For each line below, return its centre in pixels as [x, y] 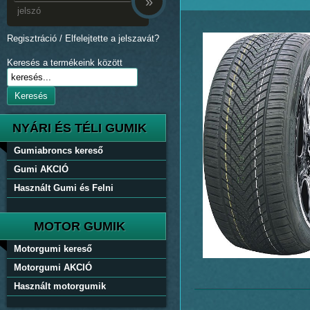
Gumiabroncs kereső [58, 151]
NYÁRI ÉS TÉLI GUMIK [80, 128]
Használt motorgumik [60, 286]
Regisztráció [32, 38]
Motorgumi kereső [53, 249]
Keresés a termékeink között [65, 63]
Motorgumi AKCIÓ [53, 267]
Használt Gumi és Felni [64, 188]
